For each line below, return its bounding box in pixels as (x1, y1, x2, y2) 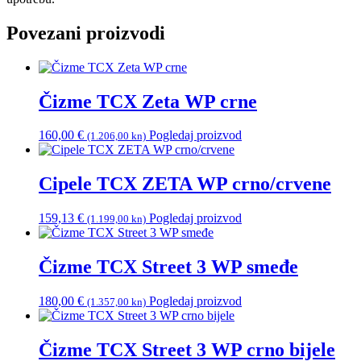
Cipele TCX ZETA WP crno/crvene (39, 173, 331, 195)
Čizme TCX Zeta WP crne (39, 90, 257, 112)
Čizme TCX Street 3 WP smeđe (39, 256, 298, 278)
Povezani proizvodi (6, 22, 165, 44)
